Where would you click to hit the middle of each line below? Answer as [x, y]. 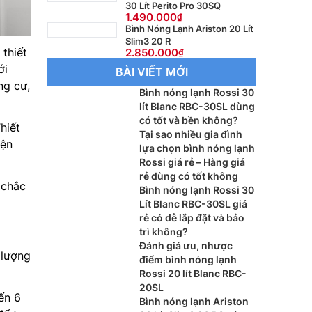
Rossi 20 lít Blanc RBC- [193, 273]
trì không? [164, 232]
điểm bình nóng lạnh [188, 259]
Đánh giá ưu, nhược [186, 245]
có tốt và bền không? [189, 120]
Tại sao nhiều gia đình [191, 134]
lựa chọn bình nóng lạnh [197, 148]
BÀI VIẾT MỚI [152, 72]
